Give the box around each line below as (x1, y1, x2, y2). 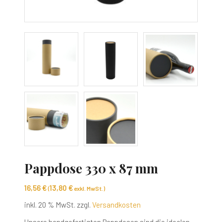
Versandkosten (92, 200, 141, 210)
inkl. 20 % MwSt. (24, 200, 75, 210)
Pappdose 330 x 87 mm (24, 159, 158, 177)
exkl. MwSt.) (72, 184, 105, 192)
